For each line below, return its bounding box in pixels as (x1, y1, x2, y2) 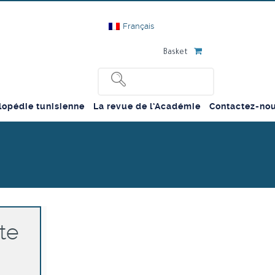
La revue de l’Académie (93, 101, 201, 112)
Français (123, 21, 155, 31)
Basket (163, 48, 188, 58)
